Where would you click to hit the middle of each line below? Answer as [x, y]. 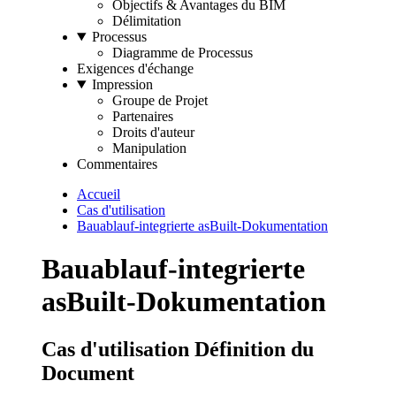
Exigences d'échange [135, 69]
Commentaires [117, 164]
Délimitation [147, 21]
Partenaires [143, 116]
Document [88, 373]
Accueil [99, 194]
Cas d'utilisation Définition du [178, 349]
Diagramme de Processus [183, 53]
